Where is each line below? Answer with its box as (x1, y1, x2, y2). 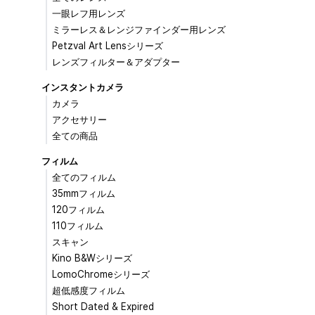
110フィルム (52, 220, 104, 232)
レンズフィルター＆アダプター (52, 56, 181, 67)
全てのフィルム (52, 172, 117, 184)
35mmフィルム (52, 188, 116, 200)
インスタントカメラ (41, 82, 124, 94)
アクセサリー (52, 114, 108, 126)
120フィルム (52, 204, 105, 216)
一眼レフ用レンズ (52, 7, 126, 19)
